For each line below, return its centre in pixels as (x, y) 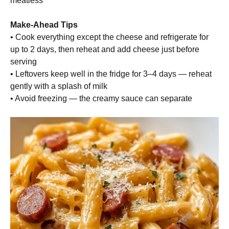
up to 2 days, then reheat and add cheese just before (105, 49)
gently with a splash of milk (59, 86)
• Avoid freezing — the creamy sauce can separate (101, 98)
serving (24, 62)
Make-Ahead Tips (44, 25)
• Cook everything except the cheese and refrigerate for (109, 37)
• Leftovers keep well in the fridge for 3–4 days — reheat (111, 74)
